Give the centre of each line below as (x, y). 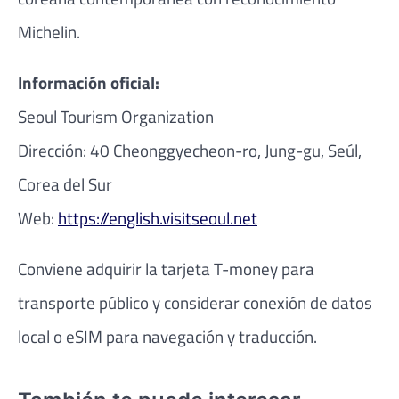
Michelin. (49, 31)
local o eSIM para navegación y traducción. (167, 337)
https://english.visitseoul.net (158, 218)
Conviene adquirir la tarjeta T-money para (166, 269)
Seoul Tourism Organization (116, 117)
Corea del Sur (65, 184)
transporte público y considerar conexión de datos (195, 303)
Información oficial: (89, 83)
